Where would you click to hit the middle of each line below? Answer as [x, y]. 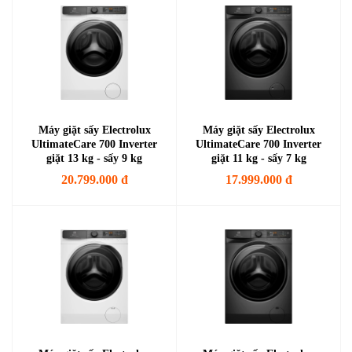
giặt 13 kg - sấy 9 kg [94, 158]
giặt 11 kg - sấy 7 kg [258, 158]
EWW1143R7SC [258, 172]
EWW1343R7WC [94, 172]
